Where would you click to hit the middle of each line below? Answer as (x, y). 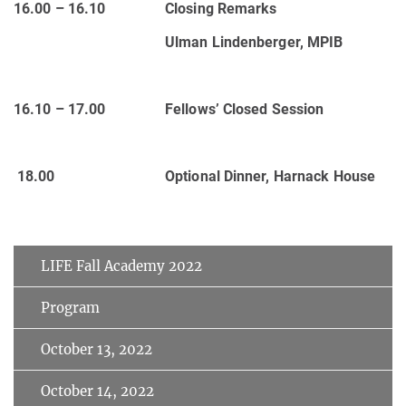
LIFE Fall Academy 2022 (121, 266)
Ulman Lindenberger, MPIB (254, 42)
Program (70, 307)
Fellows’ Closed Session (245, 109)
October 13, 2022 (97, 349)
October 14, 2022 (97, 391)
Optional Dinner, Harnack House (270, 176)
